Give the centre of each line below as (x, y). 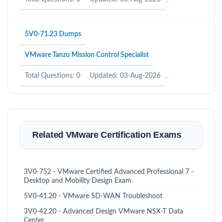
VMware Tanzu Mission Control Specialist (87, 55)
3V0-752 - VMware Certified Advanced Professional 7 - (109, 172)
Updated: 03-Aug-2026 (125, 76)
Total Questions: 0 (53, 76)
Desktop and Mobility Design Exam (78, 181)
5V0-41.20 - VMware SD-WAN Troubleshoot (93, 196)
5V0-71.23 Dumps (53, 34)
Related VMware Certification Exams (107, 135)
